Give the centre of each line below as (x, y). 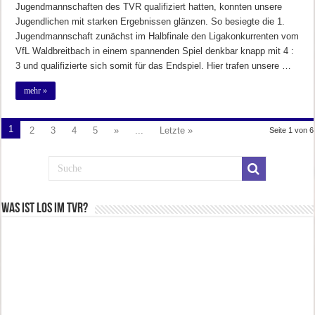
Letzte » (176, 130)
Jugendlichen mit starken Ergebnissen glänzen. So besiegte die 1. (150, 21)
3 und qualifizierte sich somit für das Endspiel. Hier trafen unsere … (154, 65)
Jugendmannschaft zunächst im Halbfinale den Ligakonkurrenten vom (157, 36)
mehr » (36, 90)
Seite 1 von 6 (291, 130)
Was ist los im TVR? (45, 208)
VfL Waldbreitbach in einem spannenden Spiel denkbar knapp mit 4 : (155, 51)
